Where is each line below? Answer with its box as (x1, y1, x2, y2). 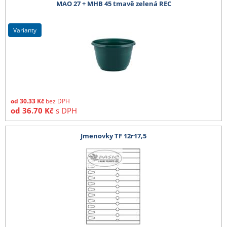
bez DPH (46, 97, 70, 106)
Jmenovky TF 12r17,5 (81, 131, 146, 141)
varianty (17, 25, 36, 34)
